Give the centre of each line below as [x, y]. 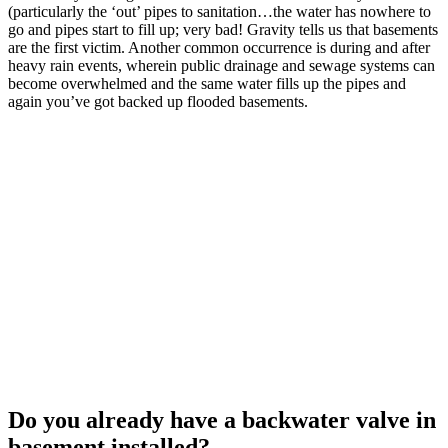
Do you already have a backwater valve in [222, 419]
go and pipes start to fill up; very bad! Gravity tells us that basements [223, 29]
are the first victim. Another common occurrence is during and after [219, 47]
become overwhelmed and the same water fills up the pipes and [207, 83]
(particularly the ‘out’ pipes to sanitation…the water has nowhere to [219, 11]
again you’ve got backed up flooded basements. [158, 101]
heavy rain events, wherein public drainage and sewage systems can [221, 65]
